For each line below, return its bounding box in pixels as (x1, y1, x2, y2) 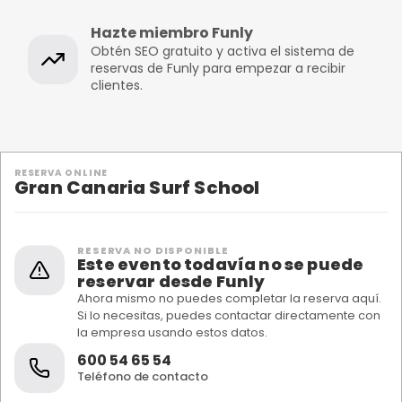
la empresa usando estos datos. (77, 324, 267, 341)
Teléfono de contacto (77, 367, 208, 385)
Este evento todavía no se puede (77, 253, 364, 275)
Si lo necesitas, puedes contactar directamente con (77, 307, 380, 324)
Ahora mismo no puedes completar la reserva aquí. (77, 290, 381, 307)
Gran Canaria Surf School (14, 175, 260, 200)
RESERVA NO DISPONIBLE (77, 243, 229, 258)
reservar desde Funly (77, 270, 266, 293)
